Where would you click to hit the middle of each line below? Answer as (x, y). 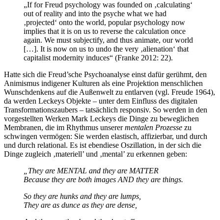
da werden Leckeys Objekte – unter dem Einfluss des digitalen (101, 101)
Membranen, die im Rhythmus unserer (64, 127)
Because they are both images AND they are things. (103, 179)
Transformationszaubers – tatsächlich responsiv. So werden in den (106, 110)
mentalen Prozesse (153, 127)
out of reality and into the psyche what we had (95, 13)
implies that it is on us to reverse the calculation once (105, 31)
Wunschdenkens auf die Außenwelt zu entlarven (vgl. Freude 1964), (110, 92)
